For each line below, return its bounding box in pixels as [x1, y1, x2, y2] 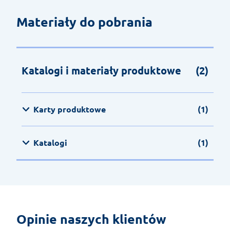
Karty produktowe [33, 104, 106, 115]
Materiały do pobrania [16, 13, 152, 30]
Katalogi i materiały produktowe [22, 64, 181, 78]
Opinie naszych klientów [16, 210, 166, 227]
